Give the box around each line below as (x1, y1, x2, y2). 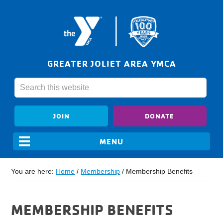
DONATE (145, 111, 175, 120)
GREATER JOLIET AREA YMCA (47, 58, 176, 69)
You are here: (11, 167, 56, 176)
